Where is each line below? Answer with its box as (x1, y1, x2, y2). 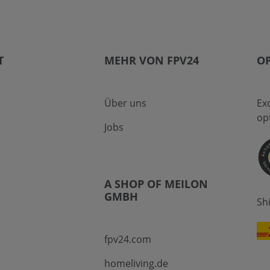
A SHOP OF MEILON (104, 177, 208, 191)
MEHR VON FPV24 (104, 53, 199, 67)
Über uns (104, 96, 146, 110)
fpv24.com (104, 233, 151, 246)
